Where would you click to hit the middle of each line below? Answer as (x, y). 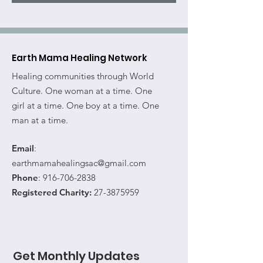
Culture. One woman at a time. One (82, 90)
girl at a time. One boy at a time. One (85, 105)
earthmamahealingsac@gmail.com (79, 163)
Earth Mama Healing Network (80, 58)
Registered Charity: (52, 192)
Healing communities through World (83, 76)
